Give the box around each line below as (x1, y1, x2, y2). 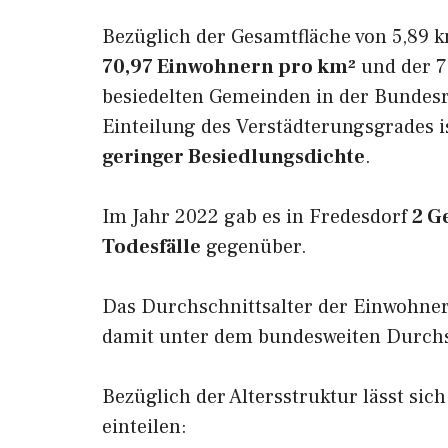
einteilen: (102, 414, 187, 440)
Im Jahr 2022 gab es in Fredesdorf (102, 204, 412, 230)
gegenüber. (201, 234, 307, 260)
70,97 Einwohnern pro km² (102, 54, 356, 80)
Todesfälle (102, 234, 201, 260)
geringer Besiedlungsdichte (102, 144, 365, 170)
